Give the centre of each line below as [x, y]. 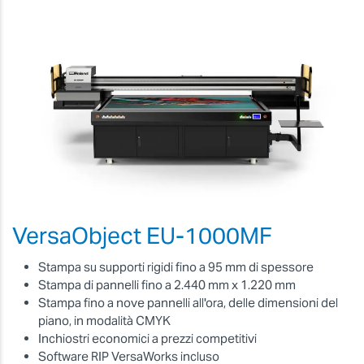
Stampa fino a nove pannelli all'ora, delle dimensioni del [188, 303]
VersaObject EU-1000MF [142, 235]
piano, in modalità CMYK [104, 321]
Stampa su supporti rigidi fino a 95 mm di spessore [176, 267]
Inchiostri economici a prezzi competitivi [147, 339]
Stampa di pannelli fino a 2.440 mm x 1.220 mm [167, 285]
